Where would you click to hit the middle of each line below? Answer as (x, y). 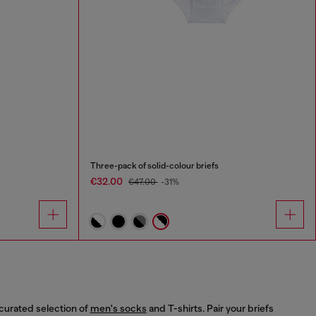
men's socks (118, 308)
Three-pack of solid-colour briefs (155, 165)
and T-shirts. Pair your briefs (210, 308)
